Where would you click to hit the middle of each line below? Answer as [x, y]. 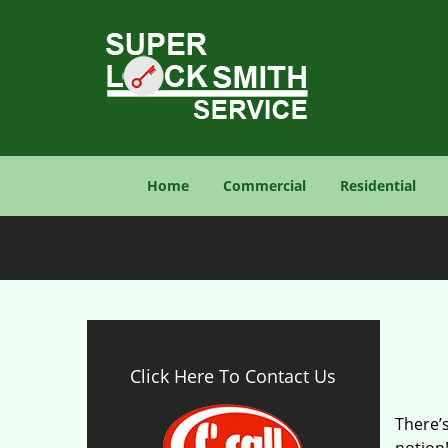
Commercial [264, 185]
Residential [378, 185]
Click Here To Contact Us [233, 376]
